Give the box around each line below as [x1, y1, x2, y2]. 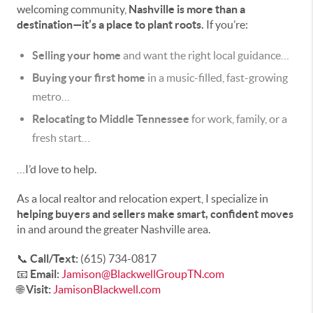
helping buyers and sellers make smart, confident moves [17, 208, 293, 220]
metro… [32, 90, 70, 103]
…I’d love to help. [17, 163, 96, 175]
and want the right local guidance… [121, 49, 289, 61]
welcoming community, [17, 3, 129, 15]
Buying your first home [32, 71, 145, 84]
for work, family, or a [189, 112, 287, 125]
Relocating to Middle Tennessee [32, 112, 189, 125]
